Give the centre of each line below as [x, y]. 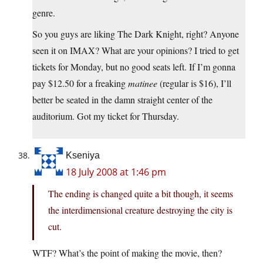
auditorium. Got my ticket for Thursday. [106, 116]
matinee [143, 83]
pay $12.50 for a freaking [80, 83]
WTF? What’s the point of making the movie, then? [127, 253]
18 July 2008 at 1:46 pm [116, 172]
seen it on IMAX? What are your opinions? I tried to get [136, 50]
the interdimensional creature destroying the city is [140, 210]
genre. [44, 13]
